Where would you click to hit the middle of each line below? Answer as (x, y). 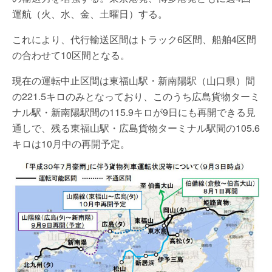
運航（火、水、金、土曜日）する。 (90, 13)
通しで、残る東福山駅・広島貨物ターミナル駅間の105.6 (136, 127)
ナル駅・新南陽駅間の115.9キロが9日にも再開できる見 (134, 112)
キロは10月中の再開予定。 (71, 143)
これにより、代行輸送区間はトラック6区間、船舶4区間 (134, 39)
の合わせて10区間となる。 (71, 55)
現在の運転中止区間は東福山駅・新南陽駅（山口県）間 (134, 80)
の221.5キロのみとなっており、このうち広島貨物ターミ (136, 96)
